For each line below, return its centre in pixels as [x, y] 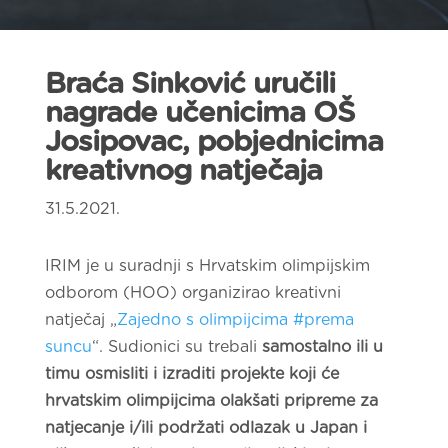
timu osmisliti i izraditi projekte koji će [191, 374]
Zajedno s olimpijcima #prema [235, 320]
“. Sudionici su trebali [176, 347]
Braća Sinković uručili [189, 84]
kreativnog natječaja [183, 171]
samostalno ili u [322, 347]
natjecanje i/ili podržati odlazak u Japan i [205, 428]
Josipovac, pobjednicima [213, 142]
